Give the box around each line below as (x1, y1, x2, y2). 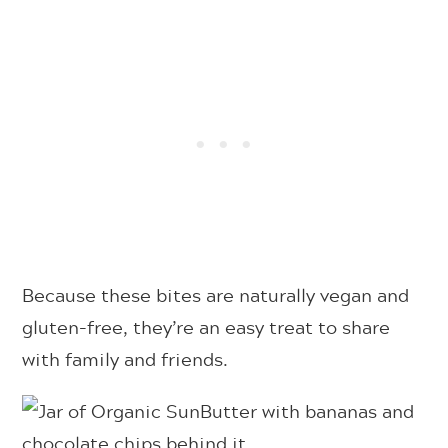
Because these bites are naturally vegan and (22, 280, 410, 309)
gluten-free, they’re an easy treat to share (22, 312, 391, 341)
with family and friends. (22, 344, 229, 373)
